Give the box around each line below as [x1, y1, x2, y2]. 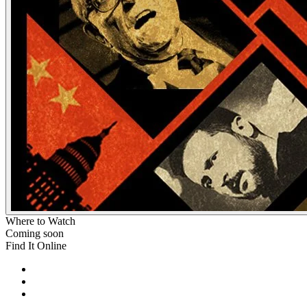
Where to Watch [5, 214, 75, 227]
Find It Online [5, 239, 66, 251]
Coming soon [5, 227, 64, 239]
